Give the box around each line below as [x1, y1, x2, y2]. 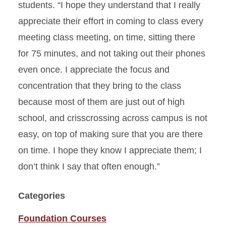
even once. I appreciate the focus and [18, 65, 169, 75]
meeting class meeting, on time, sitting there [18, 32, 195, 43]
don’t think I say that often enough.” [18, 161, 160, 172]
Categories [18, 191, 65, 201]
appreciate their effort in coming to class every [18, 16, 203, 27]
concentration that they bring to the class [18, 81, 181, 91]
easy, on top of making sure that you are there [18, 129, 203, 140]
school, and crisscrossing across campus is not [18, 113, 207, 124]
